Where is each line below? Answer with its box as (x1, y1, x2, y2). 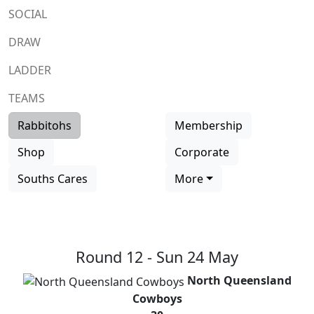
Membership (175, 118, 243, 134)
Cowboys (132, 290, 182, 306)
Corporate (175, 144, 229, 161)
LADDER (8, 62, 51, 78)
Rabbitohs (18, 118, 71, 134)
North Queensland (186, 273, 292, 289)
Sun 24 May (156, 247, 238, 268)
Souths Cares (18, 171, 88, 187)
